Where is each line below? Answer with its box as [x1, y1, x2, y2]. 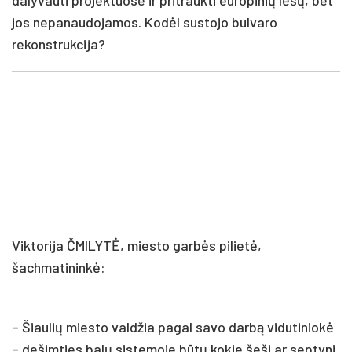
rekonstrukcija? [12, 35, 105, 53]
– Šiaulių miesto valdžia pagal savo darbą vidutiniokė [12, 317, 334, 335]
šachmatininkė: [12, 258, 105, 276]
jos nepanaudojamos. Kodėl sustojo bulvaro [12, 13, 277, 31]
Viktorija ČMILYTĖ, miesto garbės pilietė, [12, 236, 262, 254]
